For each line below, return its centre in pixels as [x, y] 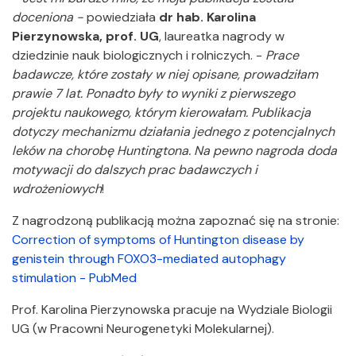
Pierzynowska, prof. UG [85, 36]
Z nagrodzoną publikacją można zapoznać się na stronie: [176, 221]
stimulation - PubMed [74, 278]
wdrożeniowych [57, 189]
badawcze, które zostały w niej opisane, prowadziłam [165, 74]
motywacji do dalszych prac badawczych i [135, 170]
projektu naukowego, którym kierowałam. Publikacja [161, 112]
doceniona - [49, 17]
